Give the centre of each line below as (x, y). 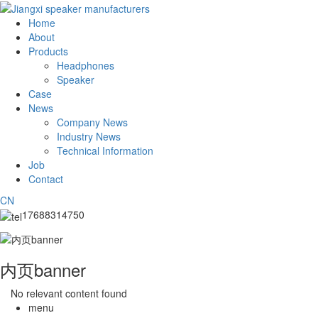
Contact (46, 179)
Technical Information (105, 151)
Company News (92, 122)
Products (48, 51)
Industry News (89, 137)
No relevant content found (69, 293)
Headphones (86, 66)
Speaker (76, 80)
